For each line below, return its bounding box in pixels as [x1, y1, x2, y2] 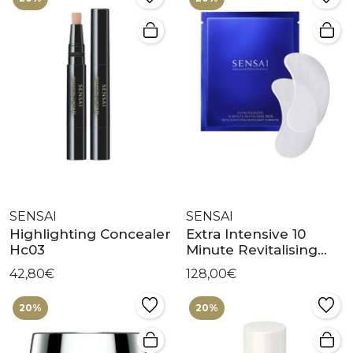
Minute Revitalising [186, 242, 318, 258]
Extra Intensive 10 [186, 226, 306, 243]
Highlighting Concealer [9, 226, 171, 243]
